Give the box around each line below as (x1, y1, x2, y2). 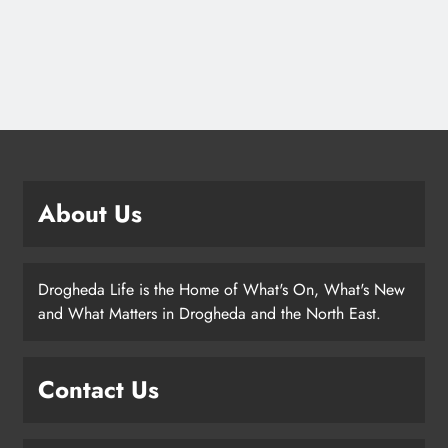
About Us (38, 196, 142, 232)
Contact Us (38, 372, 159, 408)
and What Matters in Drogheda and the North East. (38, 302, 381, 326)
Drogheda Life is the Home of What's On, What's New (38, 278, 405, 302)
